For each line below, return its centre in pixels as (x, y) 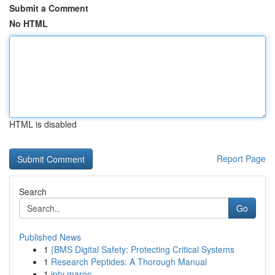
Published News (50, 237)
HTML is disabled (43, 124)
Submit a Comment (49, 8)
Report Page (241, 158)
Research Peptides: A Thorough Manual (129, 261)
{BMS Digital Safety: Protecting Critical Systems (143, 249)
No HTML (29, 23)
